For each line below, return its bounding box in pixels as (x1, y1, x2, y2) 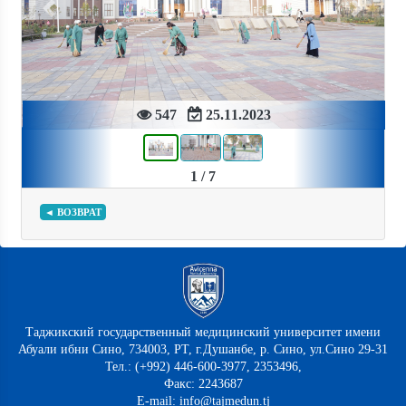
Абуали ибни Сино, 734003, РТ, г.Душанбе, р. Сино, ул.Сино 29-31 (18, 343, 388, 357)
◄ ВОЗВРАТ (44, 207, 101, 218)
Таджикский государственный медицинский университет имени (25, 325, 381, 340)
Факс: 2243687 (163, 377, 243, 391)
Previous (47, 9, 97, 24)
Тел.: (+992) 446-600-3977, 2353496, (104, 360, 302, 374)
